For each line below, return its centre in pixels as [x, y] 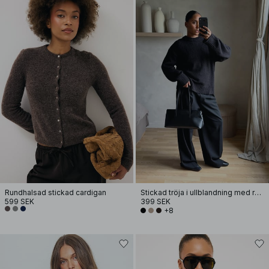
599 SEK [20, 201]
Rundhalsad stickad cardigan [56, 192]
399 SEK [156, 201]
